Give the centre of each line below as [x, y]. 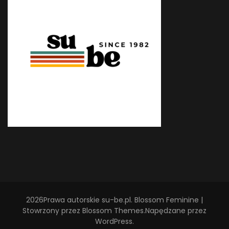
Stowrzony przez [52, 211]
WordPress [114, 222]
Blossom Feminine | [169, 200]
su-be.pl [116, 200]
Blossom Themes [113, 211]
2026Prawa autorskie [64, 200]
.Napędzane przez [175, 211]
